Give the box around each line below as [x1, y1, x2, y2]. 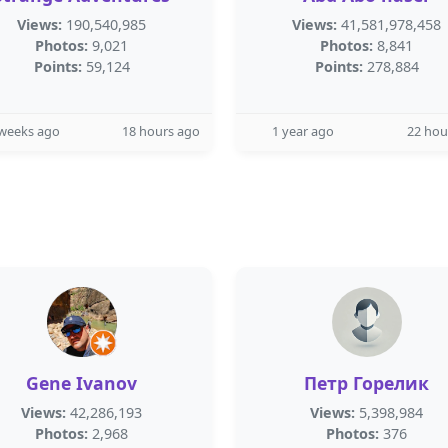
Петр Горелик [304, 371, 429, 395]
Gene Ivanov [26, 371, 137, 395]
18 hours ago [122, 122, 200, 140]
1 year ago [272, 122, 334, 140]
